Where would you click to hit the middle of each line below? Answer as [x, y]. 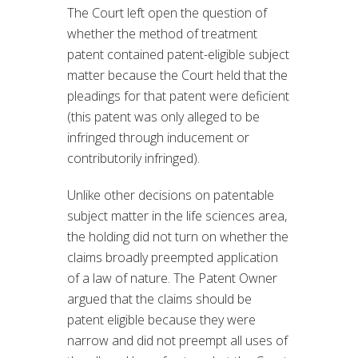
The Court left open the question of [167, 13]
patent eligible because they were [161, 320]
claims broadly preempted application [173, 258]
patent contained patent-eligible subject [178, 55]
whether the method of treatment [162, 34]
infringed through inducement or [158, 138]
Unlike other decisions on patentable [171, 195]
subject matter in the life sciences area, [177, 216]
